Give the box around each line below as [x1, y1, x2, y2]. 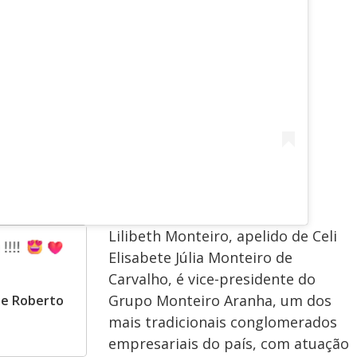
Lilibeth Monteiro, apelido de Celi [108, 226, 337, 245]
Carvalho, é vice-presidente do [108, 269, 316, 288]
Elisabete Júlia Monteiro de [108, 247, 292, 267]
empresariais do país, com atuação [108, 333, 349, 353]
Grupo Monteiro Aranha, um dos [108, 290, 331, 310]
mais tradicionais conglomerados [108, 312, 337, 331]
